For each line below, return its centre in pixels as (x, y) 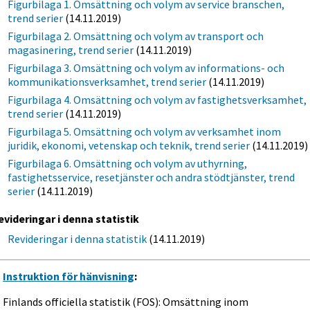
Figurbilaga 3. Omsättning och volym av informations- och (146, 67)
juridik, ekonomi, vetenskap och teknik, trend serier (129, 145)
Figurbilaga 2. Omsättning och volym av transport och (136, 36)
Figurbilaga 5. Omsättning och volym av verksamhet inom (145, 131)
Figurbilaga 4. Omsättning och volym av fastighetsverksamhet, (157, 99)
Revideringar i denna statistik (77, 239)
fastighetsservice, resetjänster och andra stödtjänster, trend (152, 177)
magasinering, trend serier (71, 49)
